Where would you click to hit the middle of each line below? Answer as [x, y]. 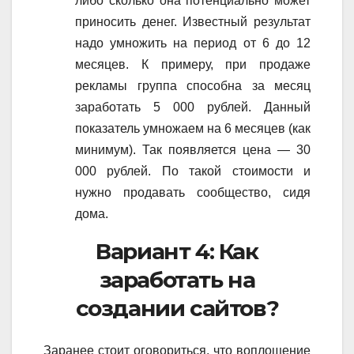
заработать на [177, 279]
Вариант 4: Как [177, 251]
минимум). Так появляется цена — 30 [193, 149]
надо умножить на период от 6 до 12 [193, 43]
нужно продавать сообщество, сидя [193, 192]
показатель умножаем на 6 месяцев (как [193, 128]
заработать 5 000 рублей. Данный [193, 107]
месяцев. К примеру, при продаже [193, 64]
